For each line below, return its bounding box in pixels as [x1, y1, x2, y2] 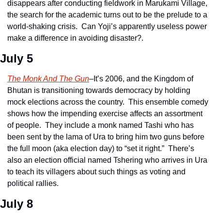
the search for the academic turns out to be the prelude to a [7, 10, 207, 19]
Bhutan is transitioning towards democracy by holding [7, 86, 190, 94]
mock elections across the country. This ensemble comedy [7, 97, 208, 106]
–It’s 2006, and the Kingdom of [89, 74, 193, 83]
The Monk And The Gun [7, 74, 89, 83]
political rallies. [7, 179, 64, 187]
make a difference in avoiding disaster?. [7, 33, 145, 42]
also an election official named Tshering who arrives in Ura [7, 155, 207, 164]
